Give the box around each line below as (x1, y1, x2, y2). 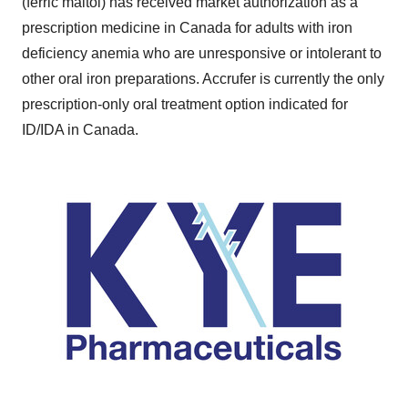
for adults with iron (231, 19, 352, 36)
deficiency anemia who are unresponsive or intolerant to (22, 45, 382, 61)
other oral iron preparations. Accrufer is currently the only (22, 70, 384, 87)
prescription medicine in (22, 19, 179, 36)
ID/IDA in (22, 121, 83, 138)
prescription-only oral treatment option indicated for (22, 96, 348, 112)
